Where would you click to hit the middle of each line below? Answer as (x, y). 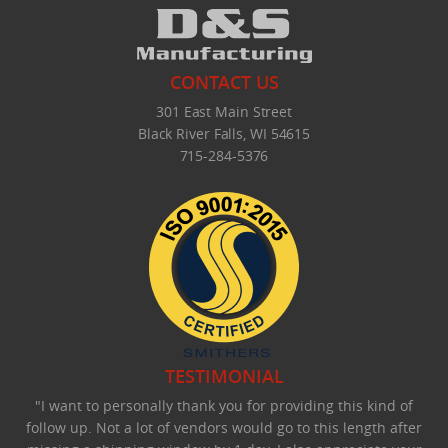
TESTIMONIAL (224, 376)
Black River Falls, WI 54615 (224, 134)
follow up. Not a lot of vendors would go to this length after (224, 428)
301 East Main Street (224, 112)
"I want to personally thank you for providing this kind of (224, 406)
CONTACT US (224, 82)
